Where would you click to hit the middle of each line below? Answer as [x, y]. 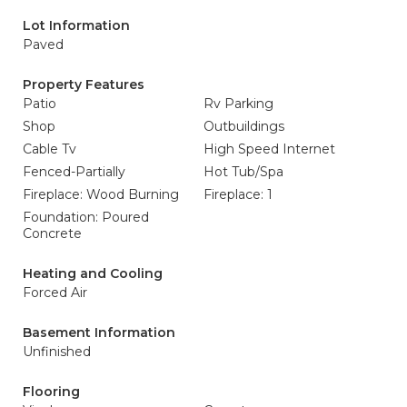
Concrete [52, 233]
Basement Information [99, 333]
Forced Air [55, 293]
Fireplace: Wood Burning [101, 194]
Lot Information [76, 25]
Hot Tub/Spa [243, 172]
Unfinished [57, 352]
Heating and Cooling [93, 273]
